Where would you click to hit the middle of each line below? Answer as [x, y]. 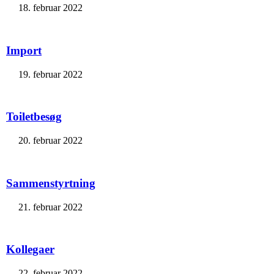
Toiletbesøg [34, 117]
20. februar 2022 [50, 141]
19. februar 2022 [50, 74]
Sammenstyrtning [51, 183]
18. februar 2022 [50, 8]
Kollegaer [30, 250]
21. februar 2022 [50, 207]
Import [24, 50]
